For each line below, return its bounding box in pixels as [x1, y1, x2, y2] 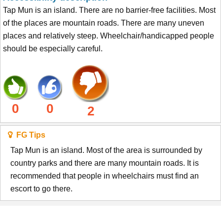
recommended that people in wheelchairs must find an [10, 171, 199, 180]
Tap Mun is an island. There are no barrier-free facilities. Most [3, 5, 216, 14]
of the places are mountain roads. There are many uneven [3, 18, 204, 27]
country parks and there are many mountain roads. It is [10, 158, 199, 167]
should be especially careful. [3, 44, 103, 53]
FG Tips [12, 130, 45, 139]
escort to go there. [10, 184, 73, 193]
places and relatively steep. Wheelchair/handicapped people [3, 31, 214, 40]
